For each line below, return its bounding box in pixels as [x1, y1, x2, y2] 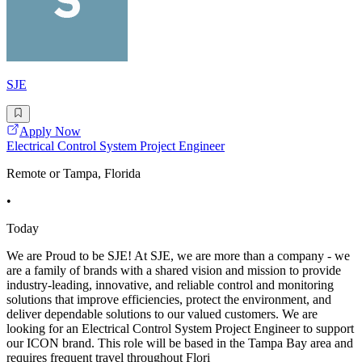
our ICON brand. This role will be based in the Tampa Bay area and [6, 336, 353, 351]
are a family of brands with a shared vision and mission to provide [6, 263, 341, 278]
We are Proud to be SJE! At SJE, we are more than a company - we [6, 249, 350, 263]
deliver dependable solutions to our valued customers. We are [6, 307, 318, 322]
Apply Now [19, 124, 81, 139]
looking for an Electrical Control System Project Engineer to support [6, 322, 354, 336]
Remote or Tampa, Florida [6, 166, 141, 181]
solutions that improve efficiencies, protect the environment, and [6, 293, 331, 307]
